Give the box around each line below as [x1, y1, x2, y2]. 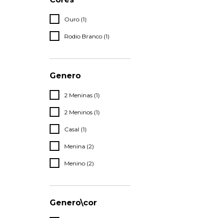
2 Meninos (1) [64, 109, 100, 116]
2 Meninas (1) [64, 91, 100, 99]
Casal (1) [64, 126, 87, 133]
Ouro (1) [64, 16, 87, 23]
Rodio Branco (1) [64, 33, 109, 40]
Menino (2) [64, 160, 94, 167]
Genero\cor [50, 198, 97, 208]
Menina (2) [64, 143, 94, 150]
